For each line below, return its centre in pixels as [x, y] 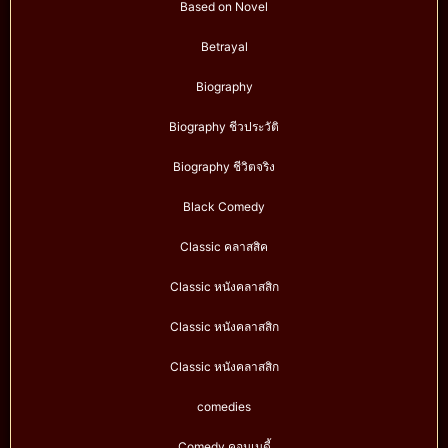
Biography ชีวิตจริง [224, 167]
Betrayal [224, 47]
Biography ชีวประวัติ [224, 127]
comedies [224, 407]
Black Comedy [224, 207]
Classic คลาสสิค [224, 247]
